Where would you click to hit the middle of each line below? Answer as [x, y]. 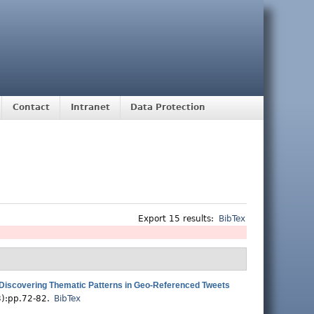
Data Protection [168, 108]
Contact [31, 108]
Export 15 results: [176, 219]
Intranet [90, 108]
